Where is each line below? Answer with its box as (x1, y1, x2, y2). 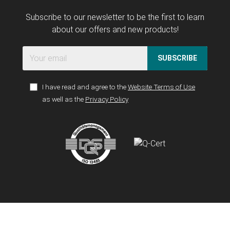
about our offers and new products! (51, 24, 179, 34)
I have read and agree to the (42, 82, 128, 91)
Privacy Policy (85, 94, 128, 103)
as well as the (42, 94, 85, 103)
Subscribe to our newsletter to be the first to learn (26, 12, 204, 22)
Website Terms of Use (128, 82, 195, 91)
